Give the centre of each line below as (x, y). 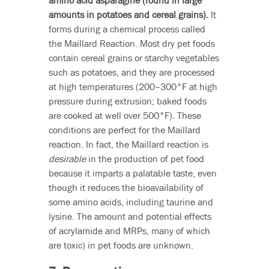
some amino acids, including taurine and (131, 202)
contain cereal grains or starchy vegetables (134, 58)
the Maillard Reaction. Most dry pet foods (131, 44)
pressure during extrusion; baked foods (127, 101)
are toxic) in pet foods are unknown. (121, 245)
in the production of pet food (146, 159)
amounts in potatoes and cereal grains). (128, 15)
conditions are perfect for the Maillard (124, 130)
